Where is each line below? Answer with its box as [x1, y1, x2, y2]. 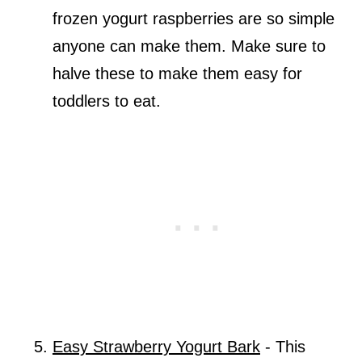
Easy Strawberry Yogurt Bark [52, 338, 260, 356]
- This [259, 338, 305, 356]
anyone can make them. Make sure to [52, 37, 326, 56]
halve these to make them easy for [52, 65, 302, 83]
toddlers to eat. [52, 92, 166, 111]
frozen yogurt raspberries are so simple [52, 10, 335, 28]
